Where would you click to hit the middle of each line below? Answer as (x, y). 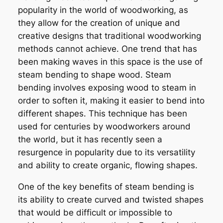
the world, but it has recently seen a (90, 140)
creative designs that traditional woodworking (109, 36)
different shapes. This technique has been (102, 114)
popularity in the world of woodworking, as (103, 10)
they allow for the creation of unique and (99, 23)
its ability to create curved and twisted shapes (111, 200)
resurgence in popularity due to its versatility (106, 153)
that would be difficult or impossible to (95, 213)
